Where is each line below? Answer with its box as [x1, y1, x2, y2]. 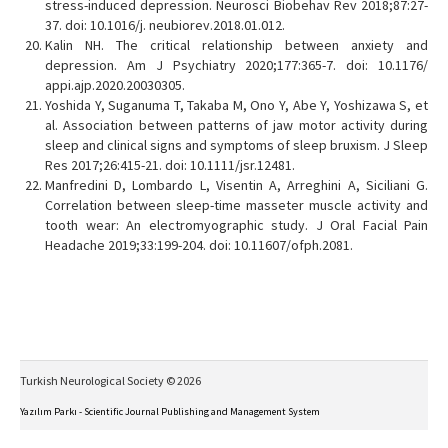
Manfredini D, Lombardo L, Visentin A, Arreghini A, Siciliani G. [45, 176, 428, 195]
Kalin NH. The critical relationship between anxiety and [45, 36, 428, 55]
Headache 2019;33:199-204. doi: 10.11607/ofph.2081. [45, 236, 353, 255]
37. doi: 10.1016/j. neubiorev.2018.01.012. [45, 16, 285, 35]
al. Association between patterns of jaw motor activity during [45, 116, 428, 135]
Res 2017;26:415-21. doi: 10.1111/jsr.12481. [45, 156, 295, 175]
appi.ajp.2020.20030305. [45, 76, 185, 95]
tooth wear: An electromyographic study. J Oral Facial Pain [45, 216, 428, 235]
